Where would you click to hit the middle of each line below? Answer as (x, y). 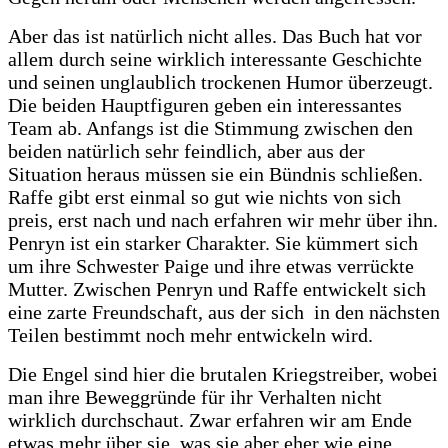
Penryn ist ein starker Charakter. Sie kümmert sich (213, 242)
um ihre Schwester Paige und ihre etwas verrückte (211, 265)
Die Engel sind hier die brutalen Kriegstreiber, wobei (223, 373)
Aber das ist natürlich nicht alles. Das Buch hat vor (215, 35)
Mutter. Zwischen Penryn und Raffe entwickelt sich (217, 288)
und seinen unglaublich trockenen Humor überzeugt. (220, 81)
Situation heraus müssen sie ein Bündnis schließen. (215, 173)
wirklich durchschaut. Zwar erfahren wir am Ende (210, 419)
